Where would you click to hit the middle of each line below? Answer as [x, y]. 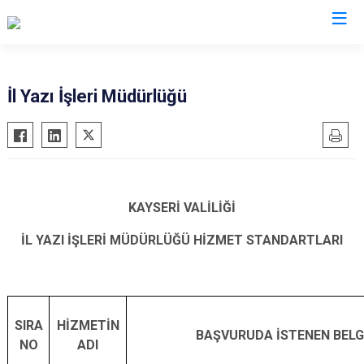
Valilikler [182, 55]
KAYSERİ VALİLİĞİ [182, 208]
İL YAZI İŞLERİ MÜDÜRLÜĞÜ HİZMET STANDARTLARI [182, 240]
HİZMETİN [88, 325]
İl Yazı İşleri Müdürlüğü [97, 96]
